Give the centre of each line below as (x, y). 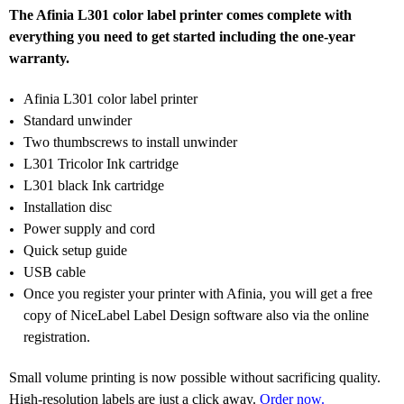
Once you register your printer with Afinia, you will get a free (198, 293)
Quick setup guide (76, 250)
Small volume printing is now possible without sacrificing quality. (195, 377)
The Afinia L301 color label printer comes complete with (180, 14)
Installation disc (68, 207)
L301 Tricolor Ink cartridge (101, 163)
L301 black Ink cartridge (94, 185)
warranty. (39, 58)
